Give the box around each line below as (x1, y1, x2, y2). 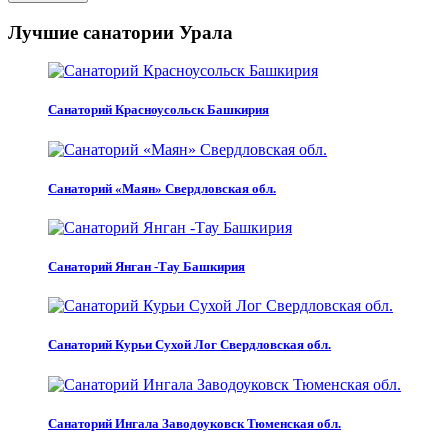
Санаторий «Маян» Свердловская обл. (48, 180, 276, 196)
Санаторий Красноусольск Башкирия (48, 102, 269, 118)
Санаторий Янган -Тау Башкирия (48, 259, 245, 275)
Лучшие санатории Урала (8, 21, 233, 43)
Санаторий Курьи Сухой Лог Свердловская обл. (48, 337, 331, 353)
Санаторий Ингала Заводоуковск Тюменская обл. (48, 415, 341, 431)
